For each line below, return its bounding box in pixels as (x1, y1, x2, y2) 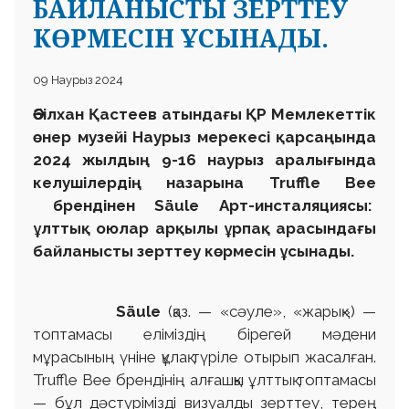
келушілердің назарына (33, 173, 269, 193)
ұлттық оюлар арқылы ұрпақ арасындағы (33, 219, 376, 238)
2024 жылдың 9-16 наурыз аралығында (33, 151, 376, 170)
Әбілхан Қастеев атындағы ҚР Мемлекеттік (33, 105, 376, 124)
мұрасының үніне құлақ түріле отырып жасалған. (33, 348, 376, 367)
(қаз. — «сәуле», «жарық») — (160, 302, 376, 321)
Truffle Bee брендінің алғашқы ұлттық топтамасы (33, 371, 376, 390)
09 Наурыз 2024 (33, 73, 123, 88)
